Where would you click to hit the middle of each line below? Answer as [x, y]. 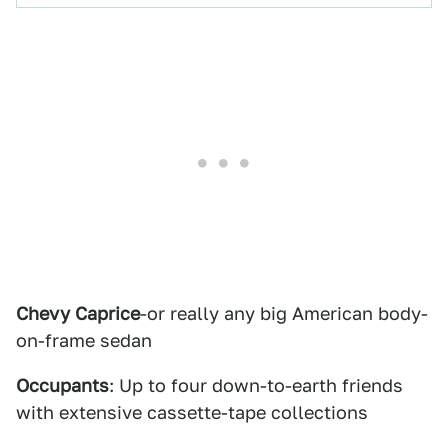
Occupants [62, 385]
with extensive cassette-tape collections [192, 412]
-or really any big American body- [284, 313]
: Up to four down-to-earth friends [256, 385]
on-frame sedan [84, 340]
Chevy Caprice [78, 313]
